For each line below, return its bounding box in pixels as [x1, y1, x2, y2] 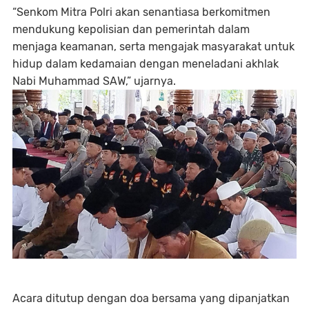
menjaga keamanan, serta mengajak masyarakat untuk [12, 39, 295, 53]
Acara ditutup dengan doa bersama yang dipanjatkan [12, 292, 290, 306]
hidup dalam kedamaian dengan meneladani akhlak [12, 57, 279, 70]
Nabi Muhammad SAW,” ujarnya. [12, 74, 176, 88]
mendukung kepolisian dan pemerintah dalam [12, 22, 250, 36]
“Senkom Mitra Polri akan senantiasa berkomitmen [12, 5, 270, 19]
